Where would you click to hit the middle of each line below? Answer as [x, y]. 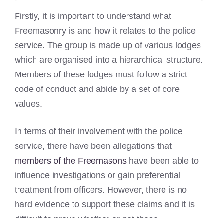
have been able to [163, 160]
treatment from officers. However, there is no [101, 190]
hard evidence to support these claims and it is [105, 204]
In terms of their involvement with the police [99, 131]
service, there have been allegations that [93, 146]
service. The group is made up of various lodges [108, 45]
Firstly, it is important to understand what [93, 16]
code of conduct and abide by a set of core [97, 89]
